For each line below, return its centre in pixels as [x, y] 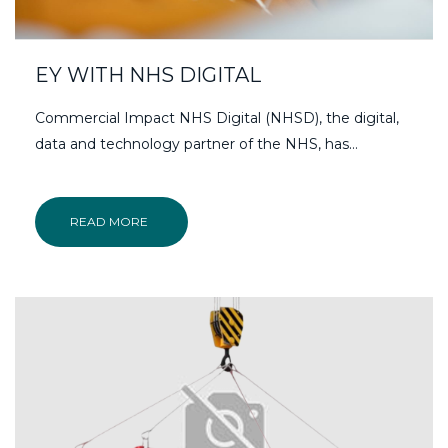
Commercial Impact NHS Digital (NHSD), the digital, [217, 118]
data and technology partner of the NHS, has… [196, 144]
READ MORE [109, 222]
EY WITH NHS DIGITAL [148, 75]
